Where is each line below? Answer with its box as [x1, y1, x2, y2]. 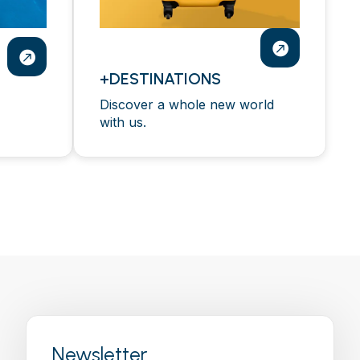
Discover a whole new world [100, 96, 274, 112]
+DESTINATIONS [100, 68, 221, 88]
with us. [100, 113, 146, 130]
